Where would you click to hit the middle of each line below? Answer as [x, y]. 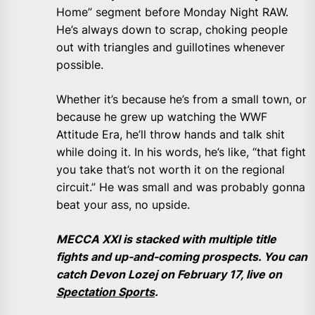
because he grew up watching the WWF [162, 117]
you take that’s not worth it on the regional [171, 170]
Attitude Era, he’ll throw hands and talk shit [171, 135]
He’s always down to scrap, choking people [172, 30]
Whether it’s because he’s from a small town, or [181, 99]
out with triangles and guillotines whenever [171, 47]
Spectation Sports [105, 292]
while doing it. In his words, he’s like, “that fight [181, 152]
